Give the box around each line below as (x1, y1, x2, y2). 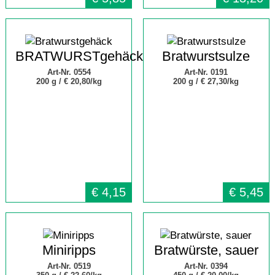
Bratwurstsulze (162, 48, 250, 64)
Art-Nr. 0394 (184, 261, 228, 271)
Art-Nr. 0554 (47, 68, 91, 77)
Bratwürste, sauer (153, 242, 258, 258)
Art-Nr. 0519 (47, 261, 91, 271)
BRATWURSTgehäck (15, 48, 143, 64)
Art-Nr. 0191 (184, 68, 228, 77)
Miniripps (42, 242, 96, 258)
